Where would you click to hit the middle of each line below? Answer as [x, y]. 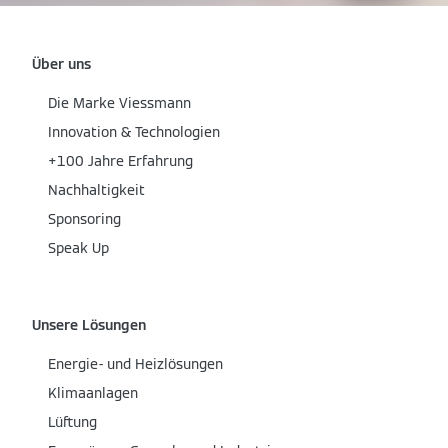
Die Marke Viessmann [119, 103]
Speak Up [78, 248]
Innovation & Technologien [134, 132]
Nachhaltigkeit [96, 190]
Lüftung [72, 422]
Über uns [61, 64]
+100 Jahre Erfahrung [120, 161]
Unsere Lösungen [89, 325]
